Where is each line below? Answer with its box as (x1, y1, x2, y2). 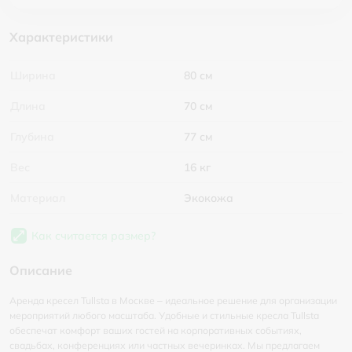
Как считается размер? (31, 229, 156, 243)
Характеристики (9, 29, 113, 45)
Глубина (10, 130, 54, 144)
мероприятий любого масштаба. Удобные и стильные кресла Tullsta (9, 310, 319, 321)
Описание (9, 262, 72, 278)
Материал (10, 191, 65, 205)
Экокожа (184, 191, 233, 205)
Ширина (10, 68, 56, 82)
